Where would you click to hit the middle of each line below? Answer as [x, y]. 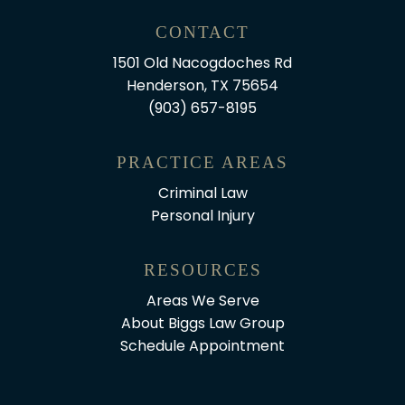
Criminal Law [202, 193]
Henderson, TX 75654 [202, 86]
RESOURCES [202, 270]
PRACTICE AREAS [202, 163]
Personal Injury [202, 216]
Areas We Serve [202, 301]
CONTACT [202, 33]
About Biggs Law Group [202, 324]
